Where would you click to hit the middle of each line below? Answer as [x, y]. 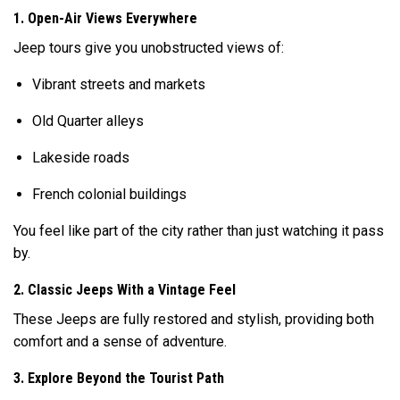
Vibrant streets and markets [118, 84]
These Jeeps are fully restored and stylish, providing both [194, 319]
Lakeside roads [80, 157]
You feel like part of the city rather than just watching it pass [199, 230]
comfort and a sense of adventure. [120, 341]
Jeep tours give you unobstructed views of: [149, 47]
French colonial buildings [109, 194]
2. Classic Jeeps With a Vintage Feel [125, 289]
